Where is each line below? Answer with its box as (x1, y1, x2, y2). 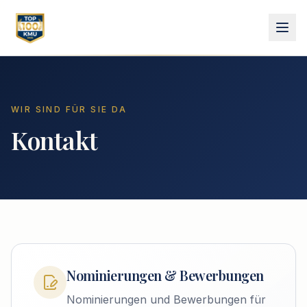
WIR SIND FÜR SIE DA (11, 104, 127, 114)
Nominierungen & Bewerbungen (66, 266, 264, 284)
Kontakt (11, 123, 97, 156)
